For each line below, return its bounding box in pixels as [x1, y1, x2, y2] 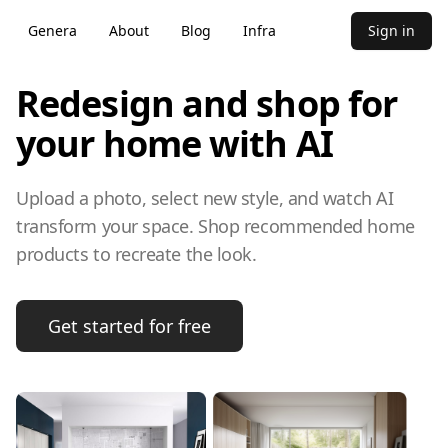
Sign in [368, 21, 415, 40]
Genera [28, 21, 77, 40]
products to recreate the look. [16, 242, 257, 266]
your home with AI [16, 119, 333, 168]
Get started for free [48, 314, 211, 338]
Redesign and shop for [16, 79, 398, 128]
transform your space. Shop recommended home [16, 214, 415, 238]
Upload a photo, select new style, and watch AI [16, 186, 394, 210]
